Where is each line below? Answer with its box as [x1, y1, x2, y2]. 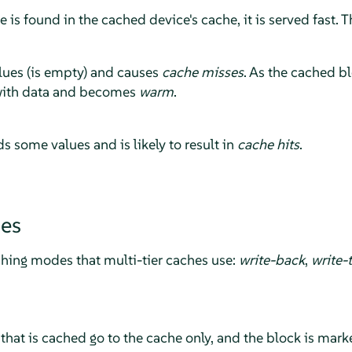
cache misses [161, 62, 244, 81]
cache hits [236, 134, 299, 153]
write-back [238, 250, 305, 269]
